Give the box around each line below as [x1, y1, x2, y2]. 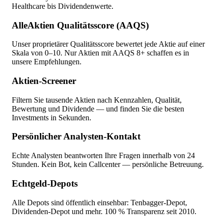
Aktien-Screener [12, 75, 76, 86]
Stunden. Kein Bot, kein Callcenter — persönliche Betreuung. [12, 160, 204, 169]
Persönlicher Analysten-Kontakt [12, 131, 140, 142]
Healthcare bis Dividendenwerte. [12, 1, 113, 10]
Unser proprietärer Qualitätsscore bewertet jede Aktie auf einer [12, 40, 205, 49]
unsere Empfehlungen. [12, 57, 82, 66]
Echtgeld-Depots [12, 178, 78, 189]
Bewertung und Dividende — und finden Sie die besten [12, 104, 184, 113]
